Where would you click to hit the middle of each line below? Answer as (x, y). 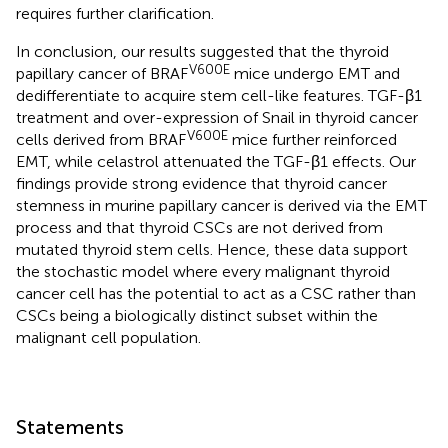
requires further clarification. (115, 13)
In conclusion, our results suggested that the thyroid (202, 51)
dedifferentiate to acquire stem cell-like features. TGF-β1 (219, 95)
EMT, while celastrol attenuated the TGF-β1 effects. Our (216, 161)
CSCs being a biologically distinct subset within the (197, 315)
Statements (70, 426)
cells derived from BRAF (101, 139)
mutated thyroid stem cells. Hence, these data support (212, 249)
